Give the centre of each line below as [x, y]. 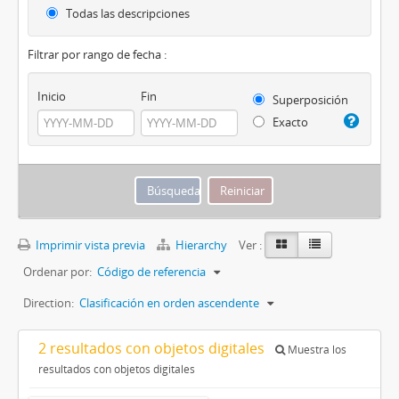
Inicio [52, 97]
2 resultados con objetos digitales [153, 349]
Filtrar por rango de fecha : [97, 55]
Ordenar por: [57, 272]
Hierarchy [201, 245]
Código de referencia [151, 272]
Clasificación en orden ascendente [169, 303]
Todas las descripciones [126, 14]
